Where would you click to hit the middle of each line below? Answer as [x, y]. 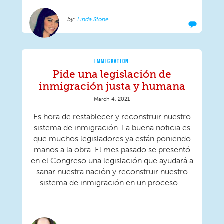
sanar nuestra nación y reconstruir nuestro [112, 172]
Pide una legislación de [112, 74]
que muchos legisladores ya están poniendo [112, 139]
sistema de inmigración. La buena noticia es [112, 128]
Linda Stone [93, 20]
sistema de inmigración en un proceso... [112, 183]
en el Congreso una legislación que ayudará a [112, 161]
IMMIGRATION [112, 61]
